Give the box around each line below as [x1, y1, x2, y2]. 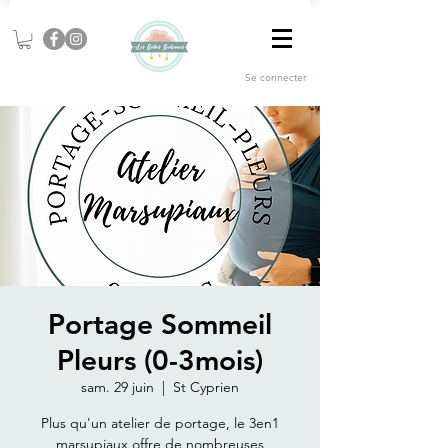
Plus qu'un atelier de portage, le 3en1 [41, 414, 279, 433]
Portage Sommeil [48, 307, 272, 342]
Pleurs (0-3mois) [57, 343, 263, 378]
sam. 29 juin [81, 378, 154, 397]
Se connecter [245, 70, 306, 84]
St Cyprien [173, 378, 239, 397]
